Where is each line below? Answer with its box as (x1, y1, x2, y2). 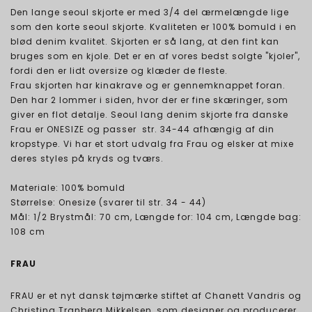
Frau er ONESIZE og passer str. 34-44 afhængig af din (10, 123, 274, 136)
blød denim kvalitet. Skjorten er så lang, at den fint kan (10, 36, 279, 48)
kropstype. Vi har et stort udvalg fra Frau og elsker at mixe (10, 138, 294, 150)
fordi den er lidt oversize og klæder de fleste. (10, 65, 228, 77)
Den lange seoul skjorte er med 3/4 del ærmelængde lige (10, 6, 289, 19)
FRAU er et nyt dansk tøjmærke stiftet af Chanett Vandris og (10, 290, 302, 302)
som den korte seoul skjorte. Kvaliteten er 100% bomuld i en (10, 21, 297, 33)
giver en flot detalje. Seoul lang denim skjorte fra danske (10, 109, 288, 121)
